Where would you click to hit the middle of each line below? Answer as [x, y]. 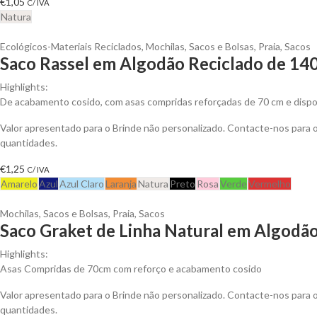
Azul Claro [82, 183]
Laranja [121, 183]
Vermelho [270, 183]
